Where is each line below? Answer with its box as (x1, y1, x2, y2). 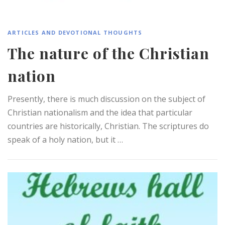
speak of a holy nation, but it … (8, 134, 123, 145)
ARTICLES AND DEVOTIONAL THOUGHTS (8, 28, 143, 36)
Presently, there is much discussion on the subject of (8, 93, 205, 104)
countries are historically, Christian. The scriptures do (8, 120, 209, 132)
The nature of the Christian (8, 43, 209, 63)
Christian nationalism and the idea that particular (8, 106, 192, 118)
